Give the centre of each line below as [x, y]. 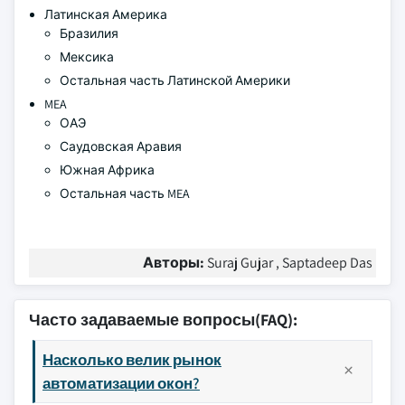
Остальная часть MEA [125, 193]
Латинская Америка [106, 14]
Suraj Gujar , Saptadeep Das [290, 263]
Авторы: [175, 263]
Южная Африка [107, 170]
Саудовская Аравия [121, 146]
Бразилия [89, 33]
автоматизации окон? [121, 383]
